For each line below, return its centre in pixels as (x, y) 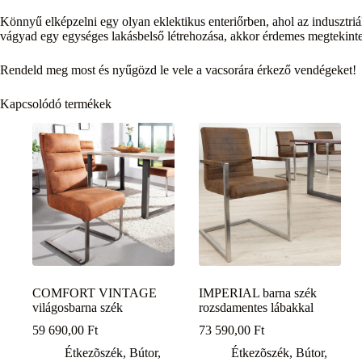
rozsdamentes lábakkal (257, 307)
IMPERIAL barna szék (258, 293)
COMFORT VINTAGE (95, 293)
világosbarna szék (78, 307)
